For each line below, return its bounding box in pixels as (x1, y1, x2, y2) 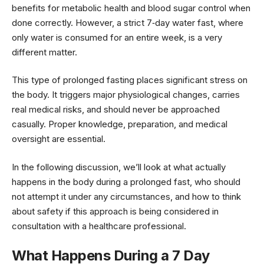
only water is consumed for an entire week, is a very (12, 31, 222, 43)
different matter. (12, 46, 77, 58)
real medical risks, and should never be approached (12, 104, 220, 115)
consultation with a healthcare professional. (12, 220, 186, 232)
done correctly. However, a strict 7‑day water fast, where (12, 16, 243, 28)
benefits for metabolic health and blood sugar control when (12, 2, 250, 14)
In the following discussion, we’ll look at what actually (12, 161, 226, 173)
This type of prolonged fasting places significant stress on (12, 74, 247, 86)
